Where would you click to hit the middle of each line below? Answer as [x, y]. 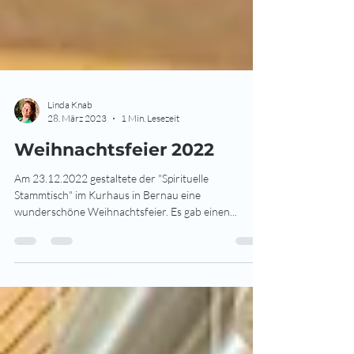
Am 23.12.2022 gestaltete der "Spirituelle [111, 210]
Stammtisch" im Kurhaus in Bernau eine [107, 226]
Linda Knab [70, 136]
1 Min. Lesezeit [150, 150]
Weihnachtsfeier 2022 [114, 181]
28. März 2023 [77, 150]
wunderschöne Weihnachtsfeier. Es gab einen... [126, 243]
